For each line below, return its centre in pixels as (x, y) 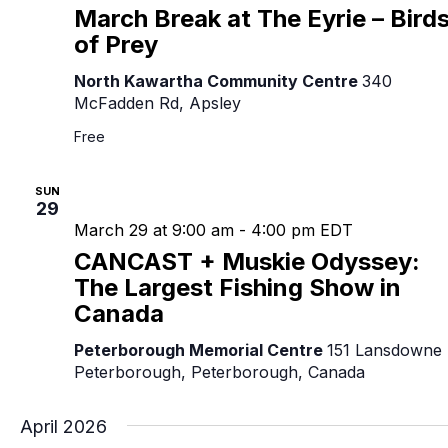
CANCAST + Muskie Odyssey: (247, 262)
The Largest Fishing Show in (237, 288)
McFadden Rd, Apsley (157, 103)
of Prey (116, 45)
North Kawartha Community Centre (218, 81)
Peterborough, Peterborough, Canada (219, 372)
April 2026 (63, 427)
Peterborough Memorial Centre (200, 350)
